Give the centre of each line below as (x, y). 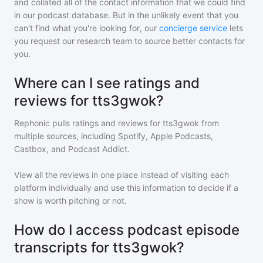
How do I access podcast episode (127, 230)
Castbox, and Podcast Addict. (72, 149)
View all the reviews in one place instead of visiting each (122, 175)
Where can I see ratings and (107, 83)
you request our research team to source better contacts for (129, 41)
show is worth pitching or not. (70, 200)
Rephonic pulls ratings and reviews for (88, 123)
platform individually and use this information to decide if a (126, 188)
